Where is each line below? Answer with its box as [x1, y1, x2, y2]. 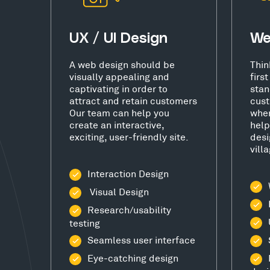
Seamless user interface [87, 233, 195, 245]
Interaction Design [87, 167, 169, 179]
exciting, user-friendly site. [69, 130, 189, 142]
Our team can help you [69, 106, 169, 118]
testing [69, 216, 100, 228]
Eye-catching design [87, 251, 178, 263]
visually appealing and [69, 70, 169, 82]
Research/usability [87, 203, 171, 215]
